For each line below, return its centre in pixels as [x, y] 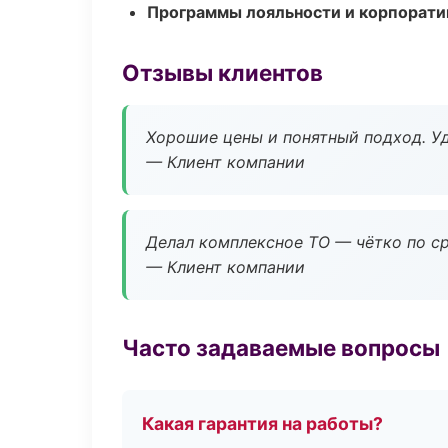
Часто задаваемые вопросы [281, 347]
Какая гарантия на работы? [262, 423]
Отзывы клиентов [222, 72]
